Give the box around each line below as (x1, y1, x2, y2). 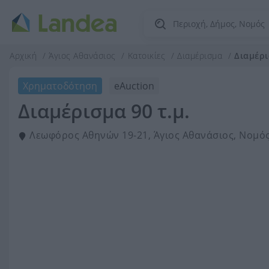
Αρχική (10, 50, 37, 61)
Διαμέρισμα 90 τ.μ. (18, 98, 190, 124)
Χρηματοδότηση (23, 79, 97, 92)
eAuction (114, 79, 154, 92)
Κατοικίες (127, 50, 168, 61)
